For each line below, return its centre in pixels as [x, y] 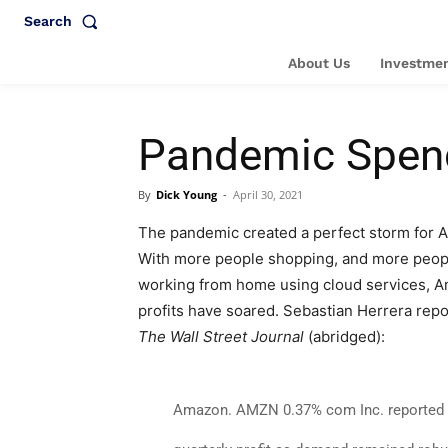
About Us [318, 63]
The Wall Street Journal [221, 336]
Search [48, 21]
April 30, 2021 [268, 194]
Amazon [200, 410]
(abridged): [344, 336]
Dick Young [186, 194]
